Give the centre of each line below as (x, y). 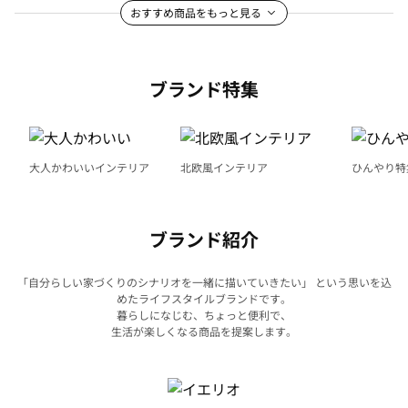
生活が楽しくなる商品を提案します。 (204, 331)
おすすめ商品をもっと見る (196, 12)
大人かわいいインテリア (89, 167)
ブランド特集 (204, 89)
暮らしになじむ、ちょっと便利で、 (204, 314)
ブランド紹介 (204, 239)
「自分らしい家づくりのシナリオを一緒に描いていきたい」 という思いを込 (204, 281)
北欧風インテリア (224, 167)
